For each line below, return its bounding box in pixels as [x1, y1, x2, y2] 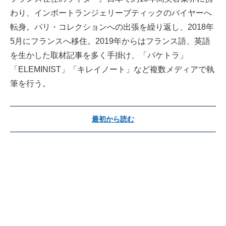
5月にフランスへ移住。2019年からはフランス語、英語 [10, 37, 210, 46]
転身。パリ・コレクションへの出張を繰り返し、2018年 [10, 23, 214, 32]
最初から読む [92, 115, 134, 124]
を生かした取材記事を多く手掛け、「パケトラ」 [10, 51, 188, 60]
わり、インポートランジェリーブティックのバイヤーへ [10, 9, 212, 18]
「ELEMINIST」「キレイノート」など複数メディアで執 [10, 65, 214, 74]
